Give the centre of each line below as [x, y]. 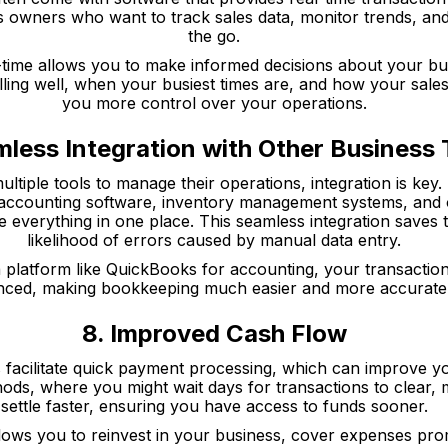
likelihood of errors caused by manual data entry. [214, 240]
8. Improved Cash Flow [214, 333]
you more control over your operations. [214, 103]
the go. [214, 36]
